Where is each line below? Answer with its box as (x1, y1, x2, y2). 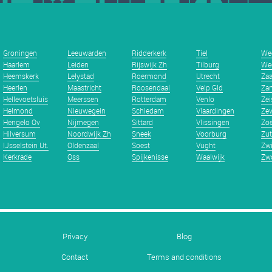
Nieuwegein (67, 106, 106, 115)
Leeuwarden (67, 48, 107, 58)
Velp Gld (196, 83, 223, 92)
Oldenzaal (67, 140, 100, 150)
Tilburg (196, 59, 220, 69)
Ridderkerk (132, 48, 167, 58)
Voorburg (196, 129, 227, 138)
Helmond (2, 106, 33, 115)
